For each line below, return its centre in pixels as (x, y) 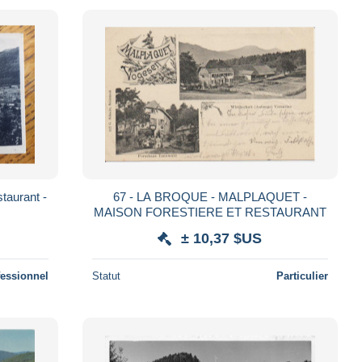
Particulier (302, 276)
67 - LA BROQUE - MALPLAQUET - (210, 196)
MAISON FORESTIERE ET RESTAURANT (210, 212)
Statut (106, 276)
